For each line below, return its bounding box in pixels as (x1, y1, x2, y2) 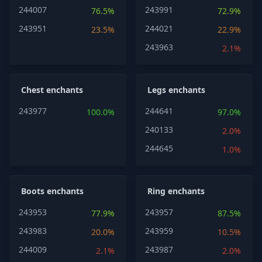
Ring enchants (147, 185, 205, 196)
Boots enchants (21, 185, 84, 196)
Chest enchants (21, 84, 83, 95)
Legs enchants (147, 84, 205, 95)
